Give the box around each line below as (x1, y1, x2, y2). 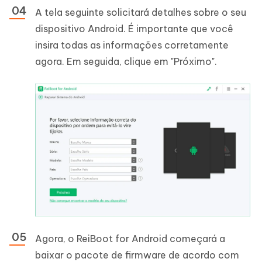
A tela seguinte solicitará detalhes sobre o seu (35, 6, 246, 18)
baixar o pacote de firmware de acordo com (35, 249, 239, 261)
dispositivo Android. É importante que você (35, 22, 233, 35)
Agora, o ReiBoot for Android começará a (35, 232, 225, 244)
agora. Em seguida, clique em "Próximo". (35, 55, 217, 67)
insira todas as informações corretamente (35, 39, 229, 51)
